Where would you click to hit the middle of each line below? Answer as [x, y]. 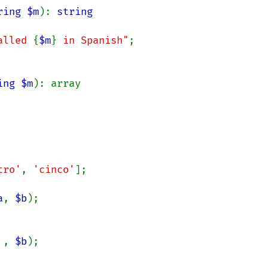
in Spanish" [93, 40]
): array [57, 83]
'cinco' [54, 170]
